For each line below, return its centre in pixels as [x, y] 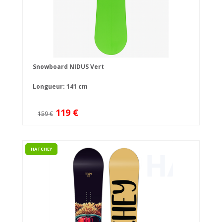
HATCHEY [41, 149]
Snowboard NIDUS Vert [68, 67]
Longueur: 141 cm [60, 87]
